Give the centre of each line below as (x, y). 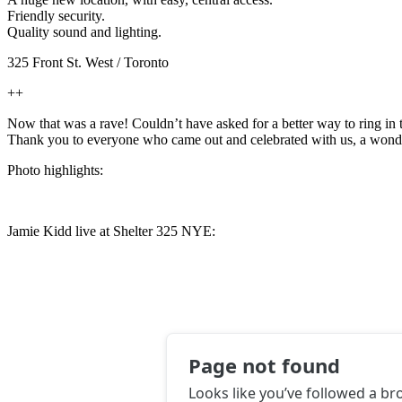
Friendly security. (56, 15)
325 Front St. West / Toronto (88, 62)
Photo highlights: (55, 170)
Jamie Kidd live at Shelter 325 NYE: (111, 231)
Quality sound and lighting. (84, 31)
